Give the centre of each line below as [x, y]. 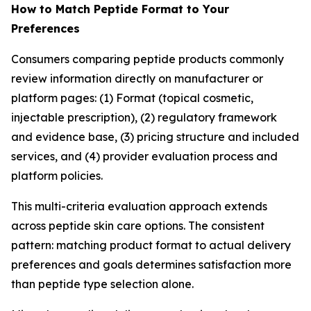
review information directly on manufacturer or [137, 78]
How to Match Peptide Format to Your [120, 9]
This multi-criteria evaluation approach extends [139, 206]
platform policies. [57, 176]
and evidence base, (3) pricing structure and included [155, 137]
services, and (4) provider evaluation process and [144, 156]
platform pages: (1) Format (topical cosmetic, [132, 98]
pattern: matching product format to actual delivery [151, 245]
